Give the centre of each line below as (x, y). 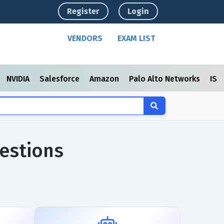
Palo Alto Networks (165, 79)
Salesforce (60, 79)
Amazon (105, 79)
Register (83, 11)
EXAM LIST (136, 38)
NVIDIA (19, 79)
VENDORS (85, 38)
